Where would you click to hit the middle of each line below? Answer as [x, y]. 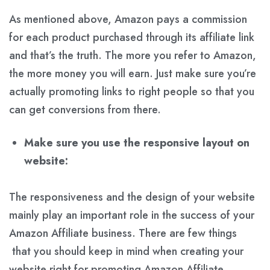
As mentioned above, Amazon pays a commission [128, 19]
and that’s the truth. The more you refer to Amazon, [133, 55]
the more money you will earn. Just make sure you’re [133, 73]
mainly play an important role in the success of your [132, 215]
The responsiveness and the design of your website [132, 197]
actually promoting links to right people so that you [132, 91]
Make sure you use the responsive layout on [137, 143]
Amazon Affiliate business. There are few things [123, 233]
